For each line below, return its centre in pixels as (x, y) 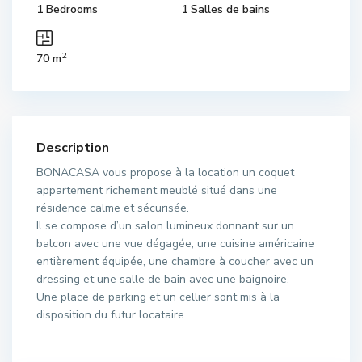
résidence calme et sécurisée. (113, 208)
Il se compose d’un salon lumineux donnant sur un (165, 225)
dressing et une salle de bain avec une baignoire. (163, 279)
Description (73, 147)
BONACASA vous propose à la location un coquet (165, 172)
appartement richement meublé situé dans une (157, 190)
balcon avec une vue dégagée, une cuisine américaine (175, 243)
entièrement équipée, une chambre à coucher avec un (175, 261)
